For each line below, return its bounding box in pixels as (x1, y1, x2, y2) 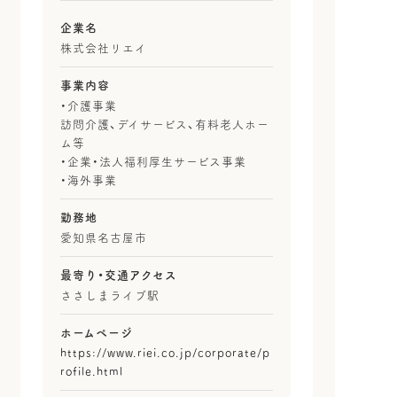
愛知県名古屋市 (59, 232, 147, 245)
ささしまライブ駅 (59, 290, 160, 302)
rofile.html (59, 366, 123, 378)
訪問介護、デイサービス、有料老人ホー (59, 119, 269, 131)
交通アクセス (104, 269, 177, 282)
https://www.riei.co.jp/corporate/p (59, 347, 270, 360)
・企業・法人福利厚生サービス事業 (59, 156, 246, 168)
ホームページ (59, 327, 133, 339)
